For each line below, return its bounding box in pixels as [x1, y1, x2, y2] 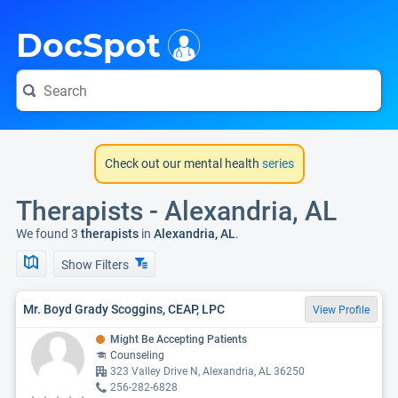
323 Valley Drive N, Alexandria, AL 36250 [110, 365, 305, 378]
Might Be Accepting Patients [110, 333, 247, 346]
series [259, 156, 294, 171]
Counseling [110, 349, 164, 362]
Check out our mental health [104, 156, 259, 171]
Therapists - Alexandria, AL [16, 195, 337, 227]
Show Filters [61, 258, 131, 272]
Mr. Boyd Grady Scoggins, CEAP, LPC [23, 301, 225, 316]
